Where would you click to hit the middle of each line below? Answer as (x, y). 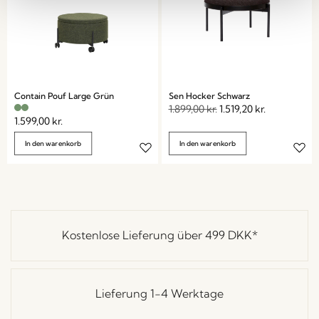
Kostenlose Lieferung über (133, 235)
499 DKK (228, 235)
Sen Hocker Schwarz (209, 95)
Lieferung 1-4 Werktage (159, 293)
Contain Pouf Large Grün (64, 95)
